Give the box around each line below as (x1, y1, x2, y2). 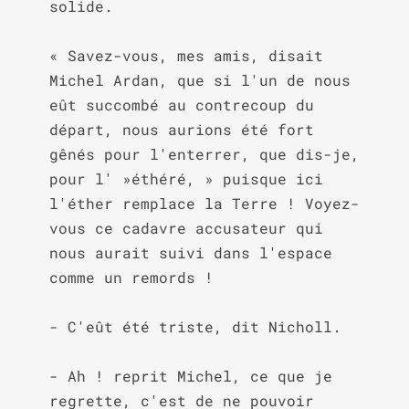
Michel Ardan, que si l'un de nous (48, 70, 351, 89)
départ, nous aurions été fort (48, 120, 314, 139)
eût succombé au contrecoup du (48, 95, 314, 114)
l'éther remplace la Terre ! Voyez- (48, 194, 360, 213)
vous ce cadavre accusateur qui (48, 218, 323, 237)
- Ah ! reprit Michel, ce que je (48, 366, 332, 385)
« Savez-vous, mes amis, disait (48, 46, 323, 65)
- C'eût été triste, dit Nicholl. (48, 317, 341, 336)
